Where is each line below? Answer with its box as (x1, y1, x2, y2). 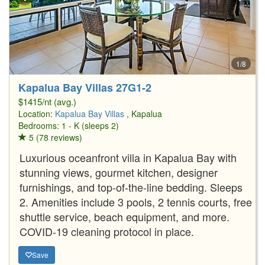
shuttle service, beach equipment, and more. (20, 208, 230, 224)
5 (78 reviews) (27, 131, 82, 143)
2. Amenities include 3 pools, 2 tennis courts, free (20, 193, 252, 209)
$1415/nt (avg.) (18, 95, 76, 108)
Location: (18, 107, 55, 119)
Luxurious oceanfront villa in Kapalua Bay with (20, 149, 237, 165)
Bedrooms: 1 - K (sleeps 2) (18, 119, 119, 131)
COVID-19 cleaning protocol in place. (20, 223, 194, 239)
